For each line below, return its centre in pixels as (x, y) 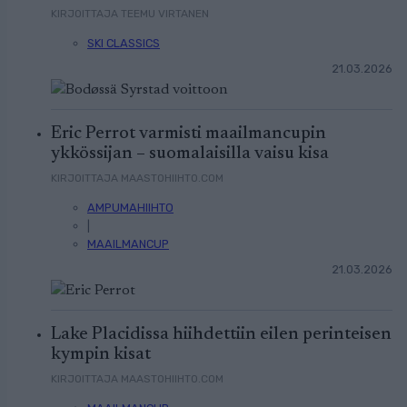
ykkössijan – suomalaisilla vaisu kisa (190, 154)
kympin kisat (101, 354)
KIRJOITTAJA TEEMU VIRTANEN (130, 13)
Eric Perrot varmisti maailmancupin (189, 134)
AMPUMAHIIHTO (130, 207)
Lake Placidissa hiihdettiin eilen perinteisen (221, 334)
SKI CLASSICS (124, 43)
